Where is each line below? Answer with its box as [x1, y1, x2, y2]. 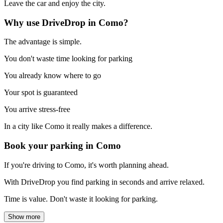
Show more [8, 213, 40, 221]
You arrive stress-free [4, 105, 70, 114]
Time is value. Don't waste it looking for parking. [4, 194, 158, 203]
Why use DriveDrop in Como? [4, 17, 128, 28]
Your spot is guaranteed [4, 88, 78, 97]
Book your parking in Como [4, 140, 121, 151]
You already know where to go [4, 71, 101, 80]
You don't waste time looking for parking [4, 54, 132, 63]
